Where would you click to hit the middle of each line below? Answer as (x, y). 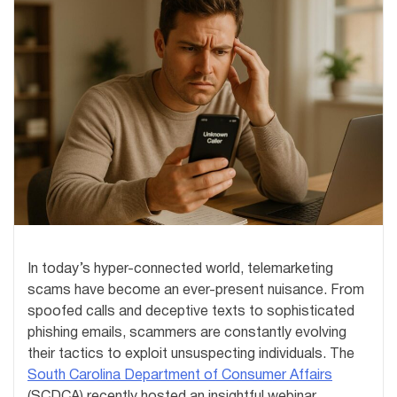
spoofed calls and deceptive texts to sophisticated (191, 311)
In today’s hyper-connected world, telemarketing (180, 269)
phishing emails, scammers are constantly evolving (187, 333)
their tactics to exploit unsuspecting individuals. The (191, 354)
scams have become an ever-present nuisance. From (196, 290)
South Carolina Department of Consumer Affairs (180, 375)
